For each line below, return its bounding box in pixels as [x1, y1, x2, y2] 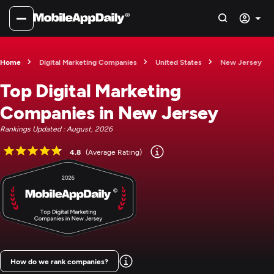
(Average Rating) [86, 147, 143, 156]
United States [155, 57, 202, 66]
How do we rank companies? [10, 256, 108, 265]
